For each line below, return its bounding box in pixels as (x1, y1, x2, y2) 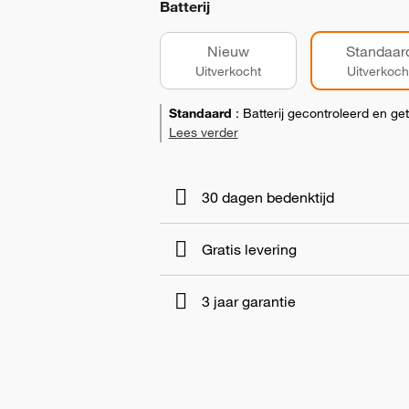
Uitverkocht (194, 63, 261, 79)
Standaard (168, 105, 232, 121)
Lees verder (168, 124, 238, 141)
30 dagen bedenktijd (201, 188, 334, 206)
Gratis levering (201, 240, 297, 258)
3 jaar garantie (201, 292, 296, 310)
